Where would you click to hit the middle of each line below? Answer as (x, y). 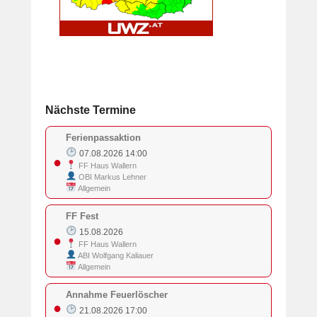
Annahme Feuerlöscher (117, 294)
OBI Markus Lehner (112, 177)
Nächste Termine (91, 110)
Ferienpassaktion (103, 137)
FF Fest (82, 216)
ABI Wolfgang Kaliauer (115, 255)
